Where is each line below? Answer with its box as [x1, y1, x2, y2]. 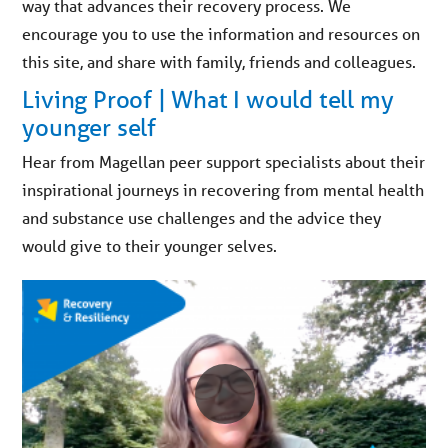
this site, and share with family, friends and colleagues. [22, 51, 417, 72]
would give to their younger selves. [22, 235, 278, 256]
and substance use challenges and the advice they [22, 207, 382, 228]
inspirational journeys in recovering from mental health [22, 179, 425, 200]
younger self [22, 113, 156, 142]
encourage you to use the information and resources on [22, 23, 421, 44]
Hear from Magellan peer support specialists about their [22, 151, 426, 172]
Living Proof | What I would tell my [22, 85, 394, 114]
